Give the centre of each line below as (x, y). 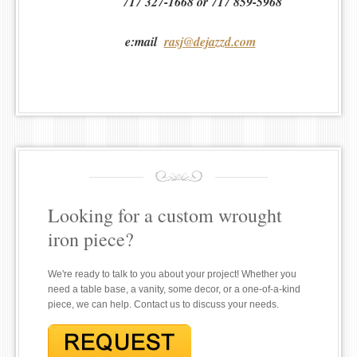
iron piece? (91, 239)
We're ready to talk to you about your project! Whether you (172, 275)
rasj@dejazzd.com (210, 42)
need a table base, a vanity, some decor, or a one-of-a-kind (174, 290)
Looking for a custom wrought (165, 216)
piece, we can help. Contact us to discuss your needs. (163, 305)
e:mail (133, 42)
